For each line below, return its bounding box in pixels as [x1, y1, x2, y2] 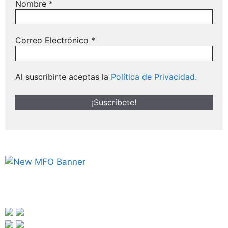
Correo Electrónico [15, 35, 91, 45]
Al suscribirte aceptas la [15, 71, 111, 82]
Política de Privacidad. [111, 71, 197, 82]
